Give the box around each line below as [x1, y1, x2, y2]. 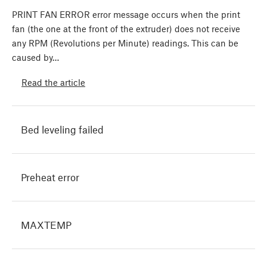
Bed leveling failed [21, 123, 104, 136]
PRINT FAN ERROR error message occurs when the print [12, 9, 240, 20]
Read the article [21, 76, 85, 88]
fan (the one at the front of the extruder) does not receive [12, 23, 240, 35]
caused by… [12, 52, 59, 63]
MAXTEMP [21, 219, 72, 231]
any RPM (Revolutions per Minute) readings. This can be [12, 38, 238, 49]
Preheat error [21, 171, 79, 184]
